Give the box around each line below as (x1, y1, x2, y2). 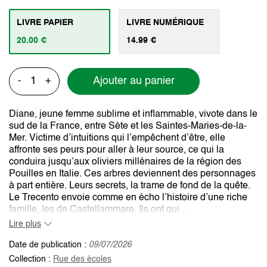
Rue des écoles (53, 254, 111, 263)
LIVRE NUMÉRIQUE (126, 18, 204, 27)
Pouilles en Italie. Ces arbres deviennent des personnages (9, 169, 256, 179)
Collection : (9, 254, 53, 263)
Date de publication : (9, 240, 89, 249)
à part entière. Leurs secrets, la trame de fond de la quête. (9, 181, 250, 191)
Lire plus (9, 219, 41, 228)
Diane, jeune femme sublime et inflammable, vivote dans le (9, 109, 257, 119)
